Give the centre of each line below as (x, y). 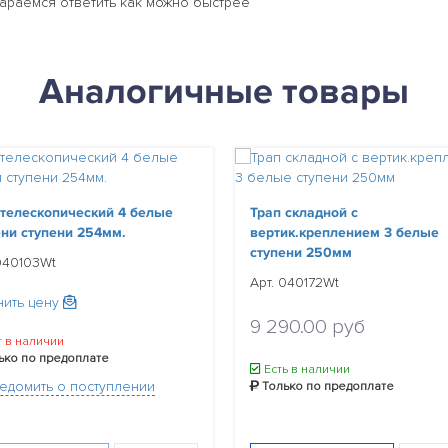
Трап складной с (304, 212)
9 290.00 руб (307, 326)
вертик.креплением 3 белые (344, 232)
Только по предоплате (326, 386)
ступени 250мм (301, 252)
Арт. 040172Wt (294, 282)
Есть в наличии (305, 369)
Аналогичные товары (224, 91)
